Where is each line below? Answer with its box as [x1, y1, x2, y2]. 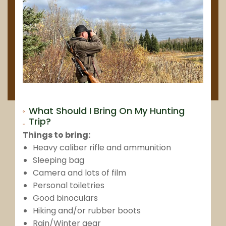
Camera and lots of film [33, 167, 126, 179]
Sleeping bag [33, 154, 84, 166]
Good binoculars [33, 192, 98, 204]
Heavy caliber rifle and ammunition [33, 142, 171, 154]
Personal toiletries [33, 180, 104, 192]
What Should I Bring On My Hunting [28, 104, 185, 118]
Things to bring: [23, 129, 90, 141]
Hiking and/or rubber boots [33, 205, 141, 217]
